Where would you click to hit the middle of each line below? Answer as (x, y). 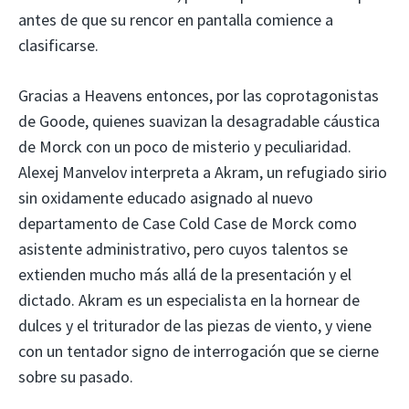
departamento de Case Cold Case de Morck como (188, 223)
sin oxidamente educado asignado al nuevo (166, 197)
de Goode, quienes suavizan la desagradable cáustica (199, 121)
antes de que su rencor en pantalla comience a (176, 19)
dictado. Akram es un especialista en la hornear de (189, 299)
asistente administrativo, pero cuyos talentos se (183, 248)
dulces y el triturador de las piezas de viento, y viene (195, 325)
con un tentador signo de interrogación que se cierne (199, 351)
